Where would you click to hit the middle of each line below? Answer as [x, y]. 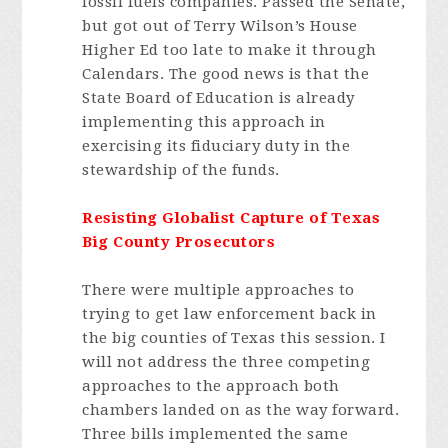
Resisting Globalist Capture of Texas [231, 218]
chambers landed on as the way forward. [241, 410]
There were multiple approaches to [218, 290]
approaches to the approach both [211, 386]
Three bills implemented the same [215, 434]
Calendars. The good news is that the [226, 74]
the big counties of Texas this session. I [234, 338]
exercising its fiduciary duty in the [216, 146]
